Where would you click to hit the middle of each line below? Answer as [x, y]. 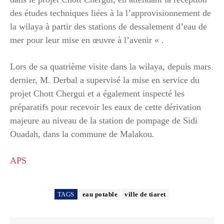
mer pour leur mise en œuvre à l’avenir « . [87, 40]
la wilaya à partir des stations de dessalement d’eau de [108, 26]
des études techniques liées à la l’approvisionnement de [110, 13]
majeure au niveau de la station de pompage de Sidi [104, 120]
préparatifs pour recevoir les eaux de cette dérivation [105, 107]
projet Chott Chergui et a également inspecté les [97, 93]
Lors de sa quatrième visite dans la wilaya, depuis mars [110, 66]
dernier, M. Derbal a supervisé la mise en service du [105, 80]
